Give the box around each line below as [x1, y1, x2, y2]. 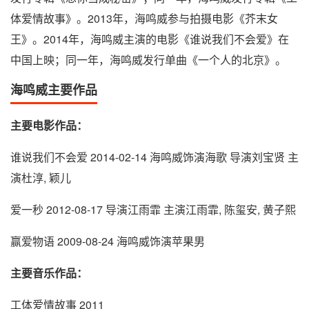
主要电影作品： [10, 117, 88, 134]
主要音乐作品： [10, 265, 88, 281]
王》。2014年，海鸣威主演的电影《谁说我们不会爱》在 [10, 31, 289, 48]
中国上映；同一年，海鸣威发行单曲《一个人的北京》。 [10, 52, 286, 68]
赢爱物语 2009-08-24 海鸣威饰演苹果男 [10, 233, 205, 250]
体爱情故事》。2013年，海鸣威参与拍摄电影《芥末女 [10, 10, 278, 27]
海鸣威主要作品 [10, 81, 97, 99]
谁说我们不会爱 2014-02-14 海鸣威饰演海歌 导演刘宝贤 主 [10, 149, 299, 166]
